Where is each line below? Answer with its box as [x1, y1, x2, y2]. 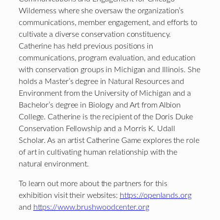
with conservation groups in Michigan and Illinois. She [19, 66, 200, 74]
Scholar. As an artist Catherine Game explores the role [19, 137, 199, 145]
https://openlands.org [119, 192, 192, 200]
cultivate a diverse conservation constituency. [19, 30, 171, 39]
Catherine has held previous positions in [19, 42, 153, 51]
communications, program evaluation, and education [19, 54, 196, 62]
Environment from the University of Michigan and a [19, 89, 192, 98]
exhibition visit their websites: [19, 192, 120, 200]
